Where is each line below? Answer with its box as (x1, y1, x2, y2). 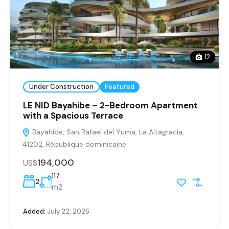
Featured (105, 82, 134, 91)
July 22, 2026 (45, 207, 89, 216)
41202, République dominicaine (22, 139, 126, 149)
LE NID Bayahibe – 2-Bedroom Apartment (23, 99, 198, 111)
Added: (23, 207, 45, 216)
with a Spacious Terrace (23, 109, 123, 121)
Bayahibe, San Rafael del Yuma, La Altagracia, (30, 127, 184, 136)
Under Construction (29, 82, 94, 91)
